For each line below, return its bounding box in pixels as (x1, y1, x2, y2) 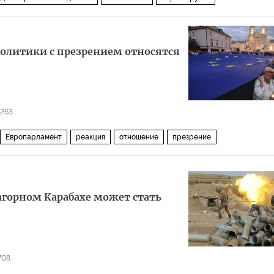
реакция (76, 133, 105, 141)
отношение (119, 133, 158, 141)
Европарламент (6, 133, 62, 141)
